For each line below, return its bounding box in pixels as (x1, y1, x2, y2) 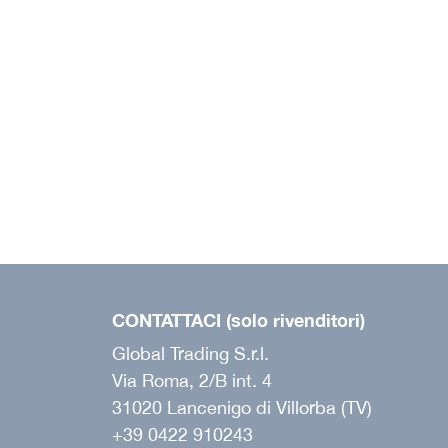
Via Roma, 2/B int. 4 (112, 370, 272, 392)
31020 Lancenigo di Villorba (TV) (112, 397, 372, 419)
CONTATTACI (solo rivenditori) (112, 309, 365, 332)
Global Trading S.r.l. (112, 343, 269, 365)
